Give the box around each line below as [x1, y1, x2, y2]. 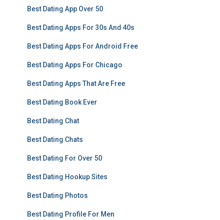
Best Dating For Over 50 [27, 154, 102, 162]
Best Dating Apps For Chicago [27, 61, 122, 69]
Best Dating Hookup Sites [27, 173, 108, 181]
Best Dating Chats [27, 136, 83, 143]
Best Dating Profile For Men [27, 210, 114, 218]
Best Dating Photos [27, 192, 88, 199]
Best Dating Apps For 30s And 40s [27, 24, 135, 31]
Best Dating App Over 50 [27, 5, 103, 13]
